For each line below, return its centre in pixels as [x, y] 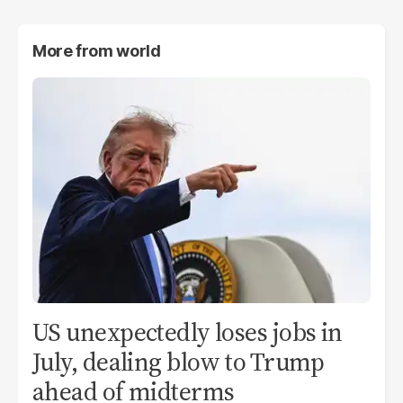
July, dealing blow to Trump [179, 362]
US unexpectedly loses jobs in [188, 332]
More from [75, 51]
